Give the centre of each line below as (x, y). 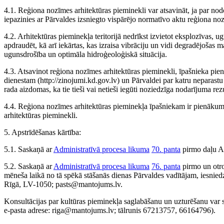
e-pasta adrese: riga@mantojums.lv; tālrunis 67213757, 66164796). (110, 210)
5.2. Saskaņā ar (29, 166)
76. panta (166, 166)
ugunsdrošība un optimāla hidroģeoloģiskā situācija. (85, 54)
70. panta (166, 149)
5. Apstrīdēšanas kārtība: (42, 132)
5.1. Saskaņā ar (29, 149)
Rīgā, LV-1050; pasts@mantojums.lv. (63, 184)
